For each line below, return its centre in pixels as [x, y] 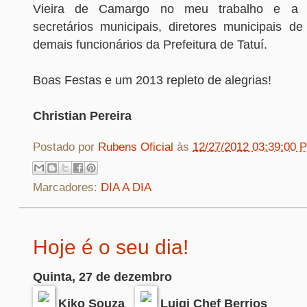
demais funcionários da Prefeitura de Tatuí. [150, 45]
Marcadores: [67, 187]
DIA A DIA [126, 187]
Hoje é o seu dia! [111, 247]
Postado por [65, 147]
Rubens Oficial [137, 147]
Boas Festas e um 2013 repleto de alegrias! [152, 81]
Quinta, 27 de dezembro [102, 277]
